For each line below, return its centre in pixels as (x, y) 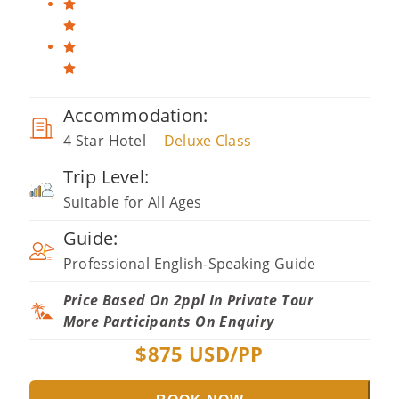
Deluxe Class (208, 141)
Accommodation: (136, 115)
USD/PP (223, 354)
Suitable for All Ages (133, 202)
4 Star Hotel (105, 141)
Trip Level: (106, 177)
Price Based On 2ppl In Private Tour (189, 300)
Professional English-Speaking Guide (190, 264)
